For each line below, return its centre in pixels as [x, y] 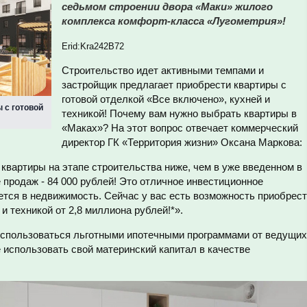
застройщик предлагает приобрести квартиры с [174, 85]
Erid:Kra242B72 [93, 46]
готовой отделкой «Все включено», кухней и [166, 99]
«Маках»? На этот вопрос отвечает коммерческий [180, 128]
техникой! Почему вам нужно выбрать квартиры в [179, 113]
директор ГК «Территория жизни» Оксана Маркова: [182, 142]
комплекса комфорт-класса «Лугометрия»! [174, 21]
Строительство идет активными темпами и [163, 70]
